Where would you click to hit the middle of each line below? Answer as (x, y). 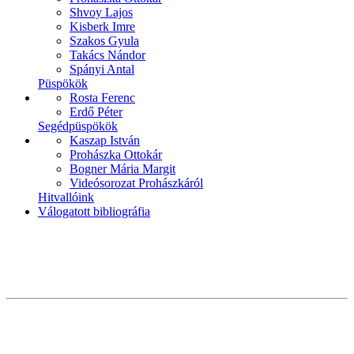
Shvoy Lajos (101, 12)
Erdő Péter (96, 112)
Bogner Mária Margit (122, 169)
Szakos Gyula (104, 41)
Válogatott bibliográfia (94, 211)
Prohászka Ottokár (116, 154)
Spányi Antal (102, 69)
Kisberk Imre (102, 26)
